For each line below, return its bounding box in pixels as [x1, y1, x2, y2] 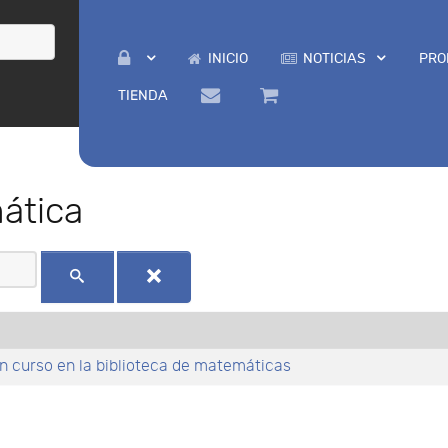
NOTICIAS [303, 50, 367, 67]
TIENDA [117, 87, 168, 104]
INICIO [207, 50, 248, 67]
